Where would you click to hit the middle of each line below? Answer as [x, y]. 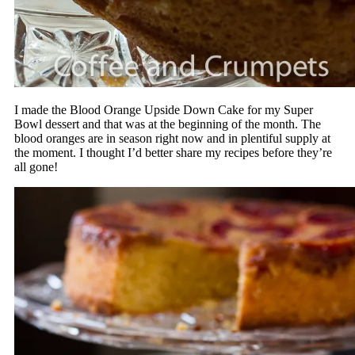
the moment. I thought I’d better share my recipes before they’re [173, 153]
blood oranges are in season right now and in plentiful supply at [172, 139]
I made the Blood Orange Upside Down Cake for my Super [163, 110]
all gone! [36, 167]
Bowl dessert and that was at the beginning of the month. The [167, 124]
